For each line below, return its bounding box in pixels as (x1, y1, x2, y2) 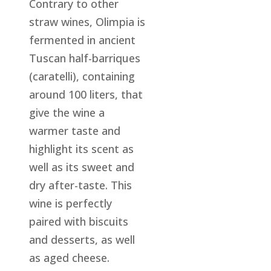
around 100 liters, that (29, 87, 143, 102)
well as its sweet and (29, 159, 135, 174)
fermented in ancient (29, 32, 136, 47)
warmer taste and (29, 123, 121, 138)
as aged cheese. (29, 250, 110, 265)
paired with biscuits (29, 214, 129, 229)
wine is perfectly (29, 195, 113, 211)
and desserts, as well (29, 232, 135, 247)
